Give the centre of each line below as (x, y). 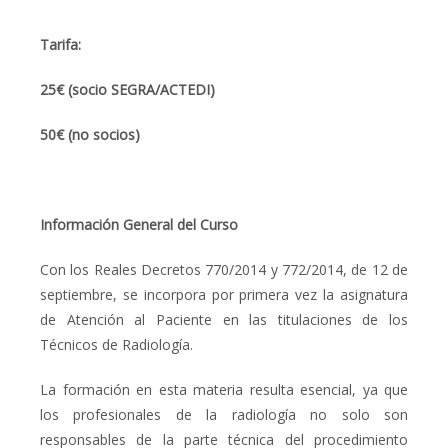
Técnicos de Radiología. (116, 344)
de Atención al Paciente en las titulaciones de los (224, 319)
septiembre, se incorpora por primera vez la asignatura (224, 294)
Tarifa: (60, 44)
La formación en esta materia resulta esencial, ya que (224, 389)
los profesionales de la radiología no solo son (224, 414)
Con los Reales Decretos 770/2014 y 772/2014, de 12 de (224, 269)
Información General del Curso (139, 224)
